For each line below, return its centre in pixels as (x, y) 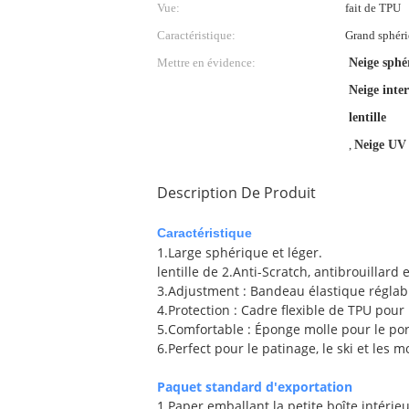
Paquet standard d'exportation (255, 387)
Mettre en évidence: (206, 63)
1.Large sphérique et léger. (240, 252)
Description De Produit (236, 193)
